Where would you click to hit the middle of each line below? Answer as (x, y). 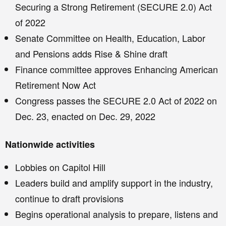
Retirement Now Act (55, 85)
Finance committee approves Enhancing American (117, 69)
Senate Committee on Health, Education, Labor (110, 38)
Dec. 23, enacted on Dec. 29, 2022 (85, 116)
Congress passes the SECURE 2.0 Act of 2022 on (116, 101)
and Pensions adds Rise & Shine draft (91, 54)
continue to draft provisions (69, 199)
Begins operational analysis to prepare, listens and (117, 214)
